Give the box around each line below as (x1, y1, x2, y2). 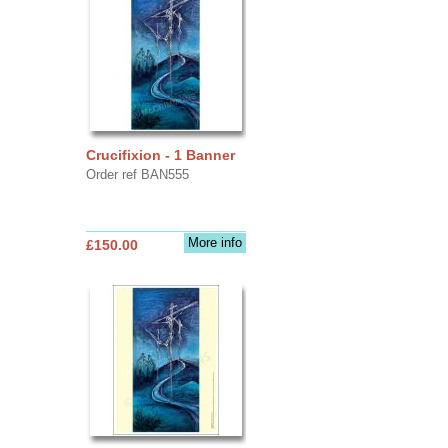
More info (187, 234, 242, 250)
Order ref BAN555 (85, 166, 189, 182)
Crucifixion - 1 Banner (85, 146, 235, 163)
